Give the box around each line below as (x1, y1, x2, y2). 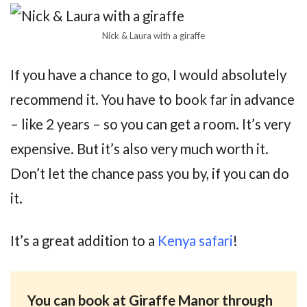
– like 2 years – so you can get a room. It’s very (10, 115, 291, 132)
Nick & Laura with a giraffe (102, 29, 205, 41)
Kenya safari (158, 232, 233, 249)
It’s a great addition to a (10, 232, 158, 249)
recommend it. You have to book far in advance (10, 90, 295, 108)
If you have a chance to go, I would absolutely (10, 66, 286, 83)
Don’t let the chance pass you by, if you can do (10, 164, 289, 182)
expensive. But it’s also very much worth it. (10, 140, 269, 157)
